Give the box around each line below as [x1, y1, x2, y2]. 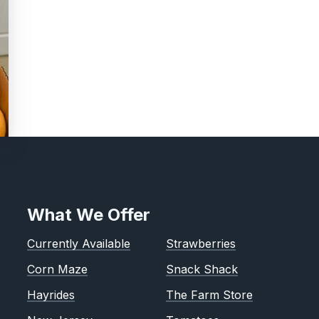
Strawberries [166, 236, 236, 251]
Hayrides [27, 288, 75, 302]
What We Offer [27, 204, 150, 225]
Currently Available [27, 236, 130, 251]
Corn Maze [27, 262, 88, 276]
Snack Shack [166, 262, 238, 276]
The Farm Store [166, 288, 253, 302]
